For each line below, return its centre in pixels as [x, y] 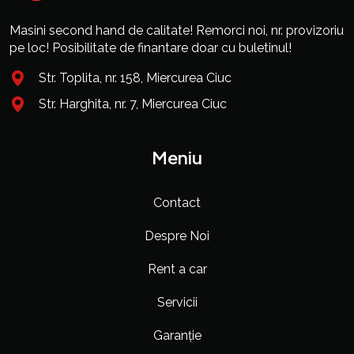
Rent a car [177, 269]
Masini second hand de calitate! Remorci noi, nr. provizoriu [177, 31]
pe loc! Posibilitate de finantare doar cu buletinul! [151, 48]
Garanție [177, 336]
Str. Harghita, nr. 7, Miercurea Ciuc [133, 104]
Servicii [177, 303]
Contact [177, 203]
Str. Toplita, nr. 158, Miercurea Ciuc [135, 78]
